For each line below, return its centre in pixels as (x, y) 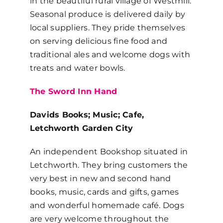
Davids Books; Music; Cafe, (87, 114)
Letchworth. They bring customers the (109, 165)
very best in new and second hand (100, 178)
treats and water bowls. (77, 68)
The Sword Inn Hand (73, 91)
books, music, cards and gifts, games (104, 192)
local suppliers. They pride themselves (108, 27)
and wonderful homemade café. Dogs (107, 205)
